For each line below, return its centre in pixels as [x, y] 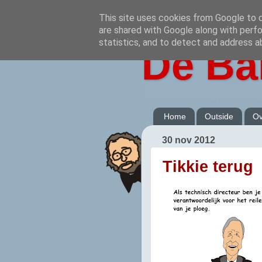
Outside [219, 116]
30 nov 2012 [189, 140]
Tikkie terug [208, 166]
